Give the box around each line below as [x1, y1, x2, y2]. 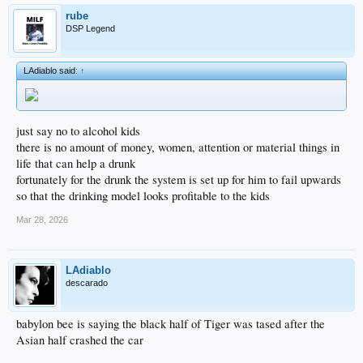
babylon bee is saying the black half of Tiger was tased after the [16, 315, 325, 331]
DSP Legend [66, 23, 115, 34]
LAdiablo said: [23, 66, 80, 76]
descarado [66, 277, 108, 288]
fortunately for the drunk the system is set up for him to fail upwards [16, 171, 341, 187]
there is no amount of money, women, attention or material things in [16, 139, 340, 155]
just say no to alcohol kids [16, 122, 140, 139]
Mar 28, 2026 [16, 214, 68, 224]
